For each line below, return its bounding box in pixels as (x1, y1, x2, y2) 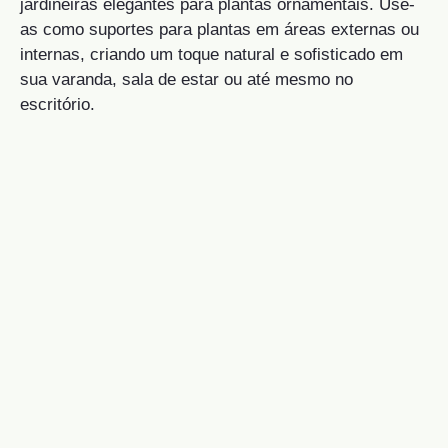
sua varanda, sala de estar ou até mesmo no (20, 70, 353, 90)
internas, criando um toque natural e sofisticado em (20, 45, 403, 65)
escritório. (20, 95, 95, 115)
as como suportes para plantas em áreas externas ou (20, 20, 419, 40)
